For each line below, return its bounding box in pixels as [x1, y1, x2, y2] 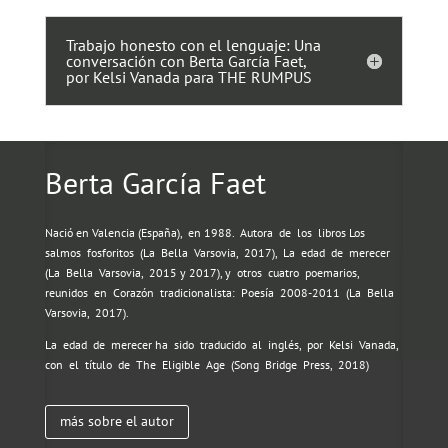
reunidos [44, 285, 88, 301]
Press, [302, 357, 332, 373]
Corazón [112, 285, 154, 301]
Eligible [161, 357, 200, 373]
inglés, [267, 337, 301, 353]
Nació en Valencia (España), [44, 225, 182, 241]
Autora [239, 225, 273, 241]
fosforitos [86, 245, 134, 261]
